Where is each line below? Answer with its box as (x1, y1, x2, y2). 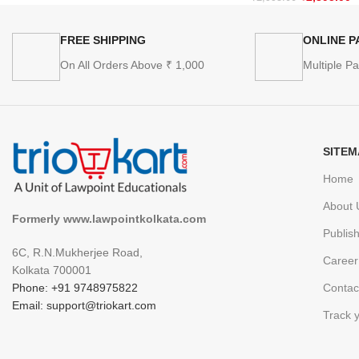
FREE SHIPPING (60, 34, 146, 47)
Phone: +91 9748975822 (12, 281, 138, 295)
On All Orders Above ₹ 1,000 (60, 58, 204, 72)
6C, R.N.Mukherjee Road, (12, 246, 143, 260)
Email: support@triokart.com (12, 299, 156, 313)
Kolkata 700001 (12, 264, 91, 277)
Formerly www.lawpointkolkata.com (12, 212, 206, 226)
